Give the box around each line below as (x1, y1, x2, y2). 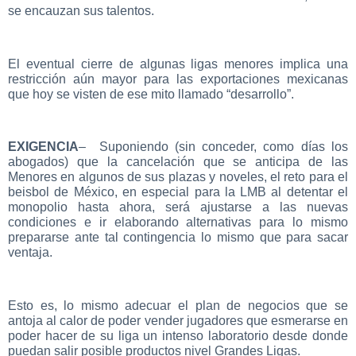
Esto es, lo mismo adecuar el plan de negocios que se (8, 299, 348, 313)
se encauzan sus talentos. (8, 3, 154, 17)
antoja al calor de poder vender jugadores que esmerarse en (8, 314, 348, 328)
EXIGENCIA (8, 140, 79, 154)
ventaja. (8, 246, 52, 260)
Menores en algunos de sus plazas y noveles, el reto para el (8, 170, 348, 184)
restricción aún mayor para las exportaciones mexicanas (8, 72, 348, 86)
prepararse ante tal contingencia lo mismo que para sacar (8, 230, 348, 245)
